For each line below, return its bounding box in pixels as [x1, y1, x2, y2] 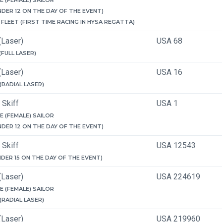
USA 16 [157, 67, 182, 77]
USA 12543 [157, 141, 196, 150]
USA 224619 [157, 172, 200, 181]
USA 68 [157, 36, 182, 46]
